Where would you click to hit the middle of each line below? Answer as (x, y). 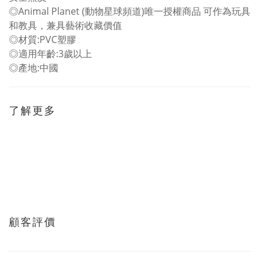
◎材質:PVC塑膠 (44, 39)
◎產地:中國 (34, 68)
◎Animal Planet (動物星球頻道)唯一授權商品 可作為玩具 (130, 11)
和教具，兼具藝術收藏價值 (67, 25)
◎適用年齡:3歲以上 (52, 54)
